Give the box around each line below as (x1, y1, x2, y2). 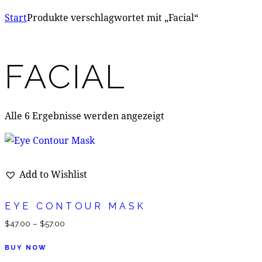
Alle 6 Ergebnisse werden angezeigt (5, 109, 164, 122)
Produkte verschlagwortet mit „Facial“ (27, 11, 198, 23)
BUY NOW (5, 243, 47, 251)
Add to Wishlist (19, 168, 87, 180)
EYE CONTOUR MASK (5, 201, 147, 212)
